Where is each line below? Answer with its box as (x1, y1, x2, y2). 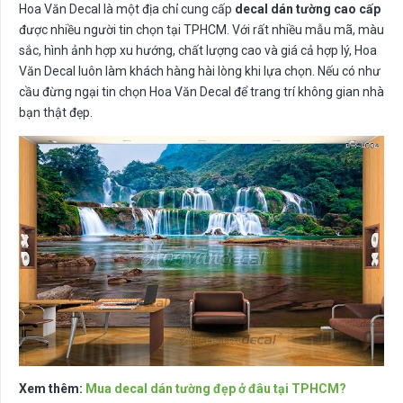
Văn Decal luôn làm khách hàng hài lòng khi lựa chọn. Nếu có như (19, 63, 381, 78)
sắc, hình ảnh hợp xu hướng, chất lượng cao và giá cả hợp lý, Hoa (19, 42, 377, 58)
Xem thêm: (19, 381, 85, 397)
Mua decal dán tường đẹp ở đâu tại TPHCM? (85, 381, 346, 397)
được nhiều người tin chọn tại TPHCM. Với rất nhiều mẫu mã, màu (19, 22, 384, 37)
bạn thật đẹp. (19, 104, 93, 120)
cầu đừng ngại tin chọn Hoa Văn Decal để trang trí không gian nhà (19, 84, 384, 99)
